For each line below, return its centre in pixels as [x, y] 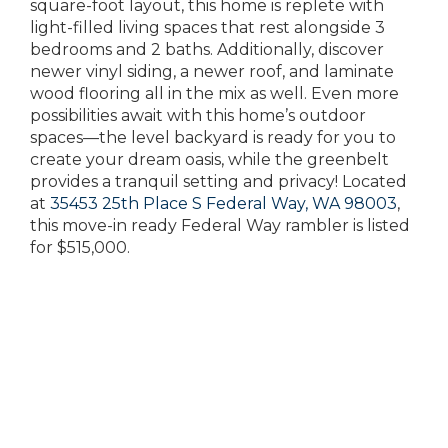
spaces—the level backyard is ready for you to [213, 137]
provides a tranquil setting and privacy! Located [218, 181]
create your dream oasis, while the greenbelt [209, 159]
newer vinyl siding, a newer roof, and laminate [212, 71]
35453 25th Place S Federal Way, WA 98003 [223, 203]
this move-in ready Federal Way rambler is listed [220, 225]
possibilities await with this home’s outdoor [198, 115]
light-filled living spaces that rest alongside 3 [207, 27]
